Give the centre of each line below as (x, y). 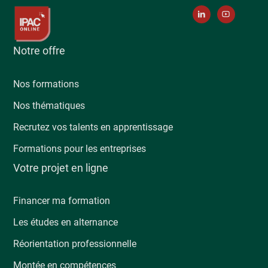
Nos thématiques (49, 105)
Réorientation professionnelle (75, 244)
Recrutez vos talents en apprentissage (93, 127)
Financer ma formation (62, 201)
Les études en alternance (66, 223)
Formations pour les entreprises (80, 148)
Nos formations (46, 84)
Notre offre (39, 51)
